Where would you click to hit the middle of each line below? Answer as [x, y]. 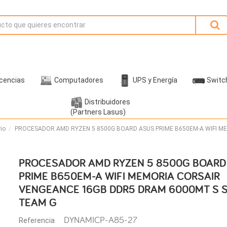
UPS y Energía [155, 80]
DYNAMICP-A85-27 [100, 220]
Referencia [37, 221]
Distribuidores [107, 102]
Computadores [79, 80]
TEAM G [38, 202]
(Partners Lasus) [98, 112]
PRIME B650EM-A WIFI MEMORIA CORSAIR [120, 176]
